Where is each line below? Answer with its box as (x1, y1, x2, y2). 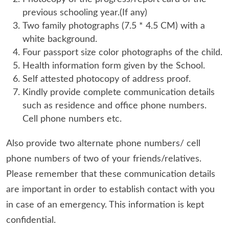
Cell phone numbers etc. (22, 114, 122, 124)
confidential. (6, 216, 56, 225)
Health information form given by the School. (22, 61, 205, 71)
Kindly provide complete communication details (22, 88, 215, 97)
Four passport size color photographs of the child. (22, 48, 222, 57)
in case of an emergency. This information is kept (6, 200, 204, 210)
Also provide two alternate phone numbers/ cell (6, 139, 200, 148)
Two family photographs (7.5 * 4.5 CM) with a (22, 21, 205, 31)
